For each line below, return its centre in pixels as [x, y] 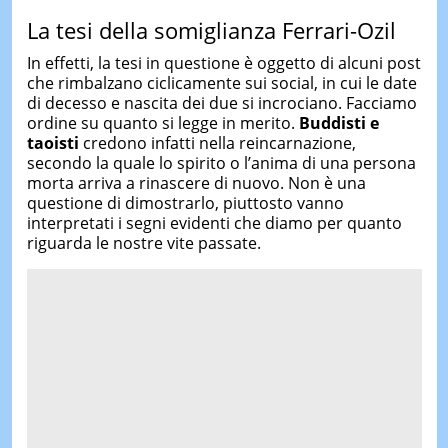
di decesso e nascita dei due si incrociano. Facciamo [221, 103]
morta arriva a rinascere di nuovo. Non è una [196, 183]
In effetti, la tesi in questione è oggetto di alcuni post [223, 63]
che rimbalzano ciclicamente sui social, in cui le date [221, 83]
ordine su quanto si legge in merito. [162, 123]
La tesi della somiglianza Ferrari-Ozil [211, 29]
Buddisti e [338, 123]
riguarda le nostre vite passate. [143, 243]
